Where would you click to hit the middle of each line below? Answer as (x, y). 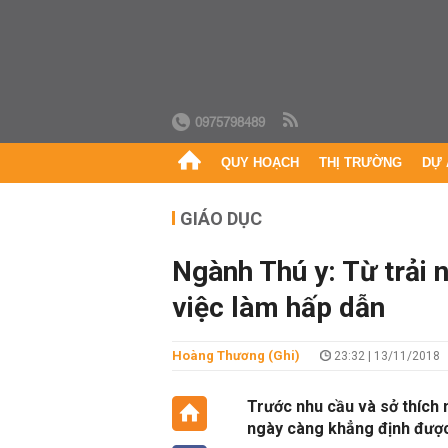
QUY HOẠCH (260, 162)
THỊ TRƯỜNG (360, 162)
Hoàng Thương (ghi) (236, 355)
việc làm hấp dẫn (278, 307)
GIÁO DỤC (221, 218)
